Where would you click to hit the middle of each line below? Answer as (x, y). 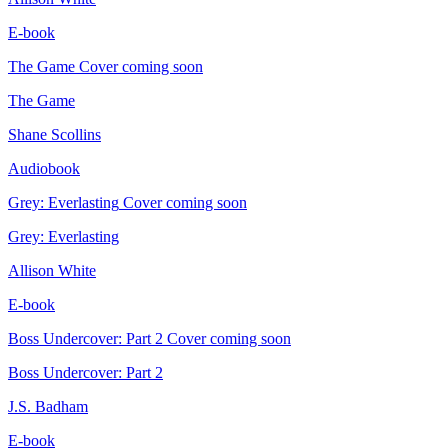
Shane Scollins (54, 135)
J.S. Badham (48, 407)
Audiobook (44, 169)
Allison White (52, 271)
